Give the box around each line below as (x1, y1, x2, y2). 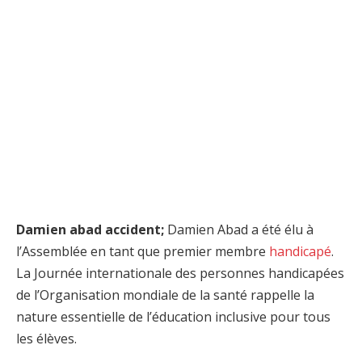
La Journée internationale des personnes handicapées (16, 264, 344, 282)
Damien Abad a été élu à (167, 221, 314, 238)
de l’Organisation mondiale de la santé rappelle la (16, 286, 314, 304)
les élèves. (16, 330, 77, 347)
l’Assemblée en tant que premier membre (16, 242, 269, 260)
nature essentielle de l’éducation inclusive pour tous (16, 308, 330, 326)
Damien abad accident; (16, 221, 167, 238)
